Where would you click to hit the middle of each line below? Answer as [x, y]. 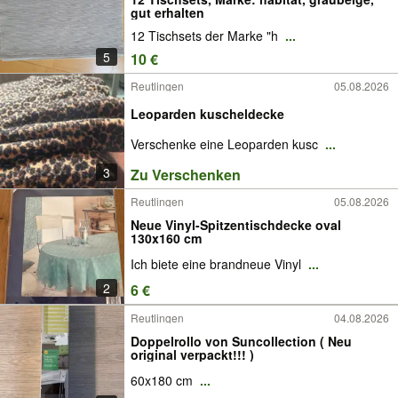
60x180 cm [163, 381]
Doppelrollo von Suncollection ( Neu [225, 341]
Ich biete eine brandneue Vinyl [218, 264]
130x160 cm [166, 238]
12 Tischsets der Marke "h [206, 36]
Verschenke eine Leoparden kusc [226, 144]
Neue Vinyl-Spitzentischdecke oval [236, 224]
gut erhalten [167, 12]
